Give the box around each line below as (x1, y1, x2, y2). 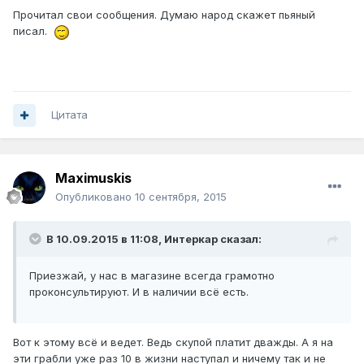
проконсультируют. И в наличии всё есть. (29, 285, 249, 299)
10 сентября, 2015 (135, 190, 227, 204)
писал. (13, 24, 54, 38)
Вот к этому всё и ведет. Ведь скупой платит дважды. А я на (13, 336, 333, 349)
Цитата (51, 108, 88, 122)
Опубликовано (55, 190, 135, 204)
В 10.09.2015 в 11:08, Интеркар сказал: (46, 232, 262, 246)
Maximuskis (55, 170, 132, 187)
